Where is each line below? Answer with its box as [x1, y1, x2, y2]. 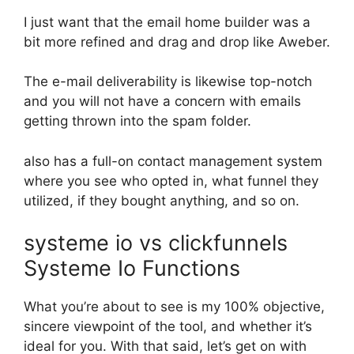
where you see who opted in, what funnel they [24, 172, 318, 189]
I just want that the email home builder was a [24, 13, 311, 30]
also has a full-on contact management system [24, 153, 322, 169]
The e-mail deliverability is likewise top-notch [24, 73, 312, 89]
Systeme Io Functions [24, 255, 240, 281]
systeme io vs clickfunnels [24, 230, 294, 256]
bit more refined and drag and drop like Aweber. [24, 33, 330, 50]
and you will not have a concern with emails [24, 93, 301, 109]
